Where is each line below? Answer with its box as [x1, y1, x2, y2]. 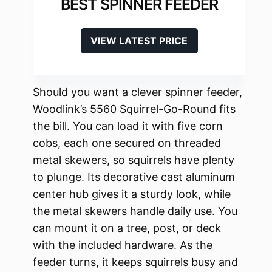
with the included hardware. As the [33, 239, 212, 252]
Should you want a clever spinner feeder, [33, 86, 242, 99]
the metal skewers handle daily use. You [33, 205, 237, 218]
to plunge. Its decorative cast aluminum [33, 171, 235, 184]
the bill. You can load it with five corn [33, 120, 223, 133]
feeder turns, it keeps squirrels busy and [33, 256, 238, 269]
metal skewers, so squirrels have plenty [33, 154, 234, 167]
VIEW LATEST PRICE [90, 35, 188, 47]
